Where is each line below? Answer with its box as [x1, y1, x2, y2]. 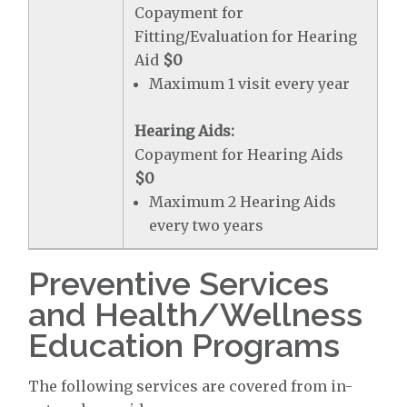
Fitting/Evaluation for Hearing [134, 27, 358, 45]
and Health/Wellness [28, 295, 363, 333]
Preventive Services [28, 264, 330, 303]
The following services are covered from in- [28, 377, 353, 395]
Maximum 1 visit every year [149, 74, 351, 93]
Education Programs [28, 326, 341, 364]
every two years [149, 216, 264, 234]
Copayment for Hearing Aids [134, 145, 344, 164]
